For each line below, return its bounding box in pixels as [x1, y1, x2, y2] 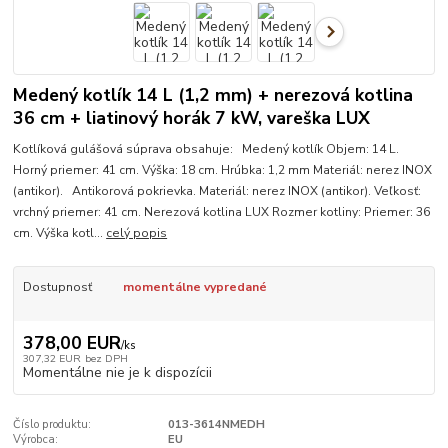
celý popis [106, 224, 168, 241]
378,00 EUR [22, 331, 121, 356]
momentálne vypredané [122, 278, 267, 295]
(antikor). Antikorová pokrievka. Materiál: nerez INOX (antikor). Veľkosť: [13, 182, 422, 199]
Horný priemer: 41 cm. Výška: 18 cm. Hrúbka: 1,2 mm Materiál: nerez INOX [13, 161, 433, 178]
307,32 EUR [22, 351, 81, 367]
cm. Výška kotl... [13, 224, 107, 241]
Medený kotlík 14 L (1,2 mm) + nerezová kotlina [13, 83, 414, 108]
